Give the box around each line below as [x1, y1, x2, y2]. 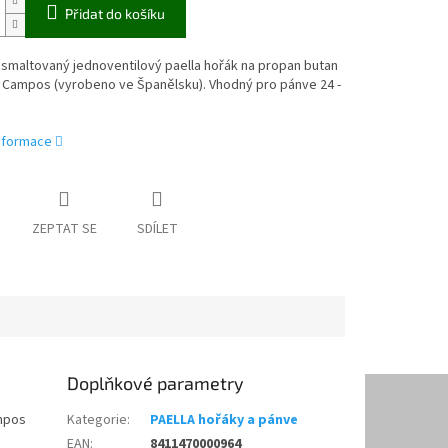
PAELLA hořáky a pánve [150, 410, 299, 431]
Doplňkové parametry [67, 372, 245, 395]
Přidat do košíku [64, 5, 165, 23]
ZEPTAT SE [31, 219, 97, 240]
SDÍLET [136, 219, 178, 240]
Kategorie [67, 410, 128, 431]
